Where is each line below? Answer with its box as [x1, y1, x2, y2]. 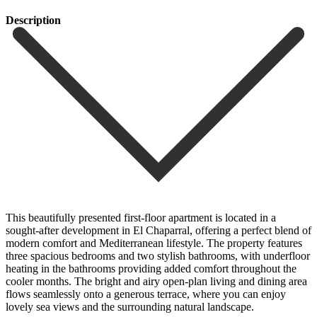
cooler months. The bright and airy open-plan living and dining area [6, 275, 307, 287]
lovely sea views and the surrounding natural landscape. [6, 300, 254, 313]
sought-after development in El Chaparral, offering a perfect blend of [6, 224, 311, 236]
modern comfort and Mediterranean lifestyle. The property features [6, 236, 302, 249]
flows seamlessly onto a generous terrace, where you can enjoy [6, 287, 286, 300]
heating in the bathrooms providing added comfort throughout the [6, 262, 296, 275]
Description [6, 13, 61, 26]
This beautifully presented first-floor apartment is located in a [6, 211, 276, 224]
